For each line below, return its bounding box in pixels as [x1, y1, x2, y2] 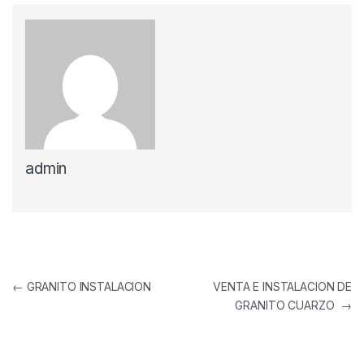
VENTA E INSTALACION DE [213, 279, 352, 294]
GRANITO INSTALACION [23, 279, 152, 294]
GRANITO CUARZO [235, 298, 341, 313]
